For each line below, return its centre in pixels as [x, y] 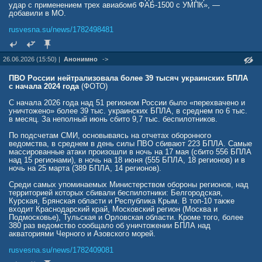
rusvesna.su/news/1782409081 [61, 250]
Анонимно [81, 59]
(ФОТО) [93, 86]
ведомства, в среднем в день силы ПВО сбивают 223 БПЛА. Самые [130, 144]
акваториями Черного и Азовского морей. [82, 234]
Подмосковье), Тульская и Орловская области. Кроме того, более [126, 217]
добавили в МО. [37, 13]
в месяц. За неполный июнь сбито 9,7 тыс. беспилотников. [113, 119]
